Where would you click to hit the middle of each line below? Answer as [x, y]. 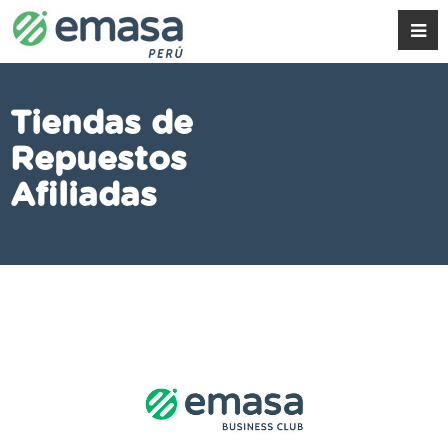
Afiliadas [83, 196]
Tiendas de [101, 124]
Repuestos [98, 160]
